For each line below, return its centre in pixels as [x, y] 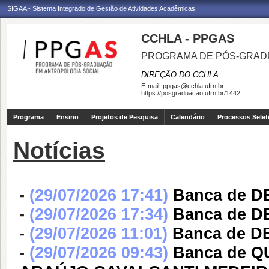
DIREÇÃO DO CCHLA [180, 75]
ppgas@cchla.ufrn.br [193, 86]
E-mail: [152, 86]
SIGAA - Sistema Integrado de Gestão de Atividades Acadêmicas [101, 8]
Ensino [68, 117]
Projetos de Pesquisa [125, 117]
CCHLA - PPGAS [188, 38]
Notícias [59, 150]
